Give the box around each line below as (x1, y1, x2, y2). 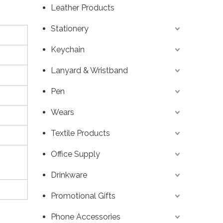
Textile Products (51, 128, 110, 138)
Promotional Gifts (51, 191, 115, 201)
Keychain (51, 45, 85, 55)
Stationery (51, 24, 89, 34)
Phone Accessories (51, 212, 120, 222)
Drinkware (51, 170, 87, 180)
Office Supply (51, 149, 100, 159)
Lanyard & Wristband (51, 66, 128, 76)
